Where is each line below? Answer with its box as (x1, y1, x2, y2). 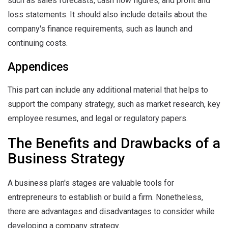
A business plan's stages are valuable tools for (8, 178, 174, 188)
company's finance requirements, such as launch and (8, 24, 192, 34)
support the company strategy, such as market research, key (8, 99, 220, 109)
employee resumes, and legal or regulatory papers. (8, 113, 188, 123)
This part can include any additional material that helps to (8, 85, 208, 95)
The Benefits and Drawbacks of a (8, 135, 220, 152)
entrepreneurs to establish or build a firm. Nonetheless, (8, 192, 203, 202)
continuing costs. (8, 38, 68, 48)
